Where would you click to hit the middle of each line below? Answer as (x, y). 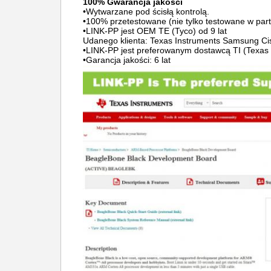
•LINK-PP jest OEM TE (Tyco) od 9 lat (155, 31)
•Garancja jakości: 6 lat (127, 60)
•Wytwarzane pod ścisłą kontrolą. (146, 11)
